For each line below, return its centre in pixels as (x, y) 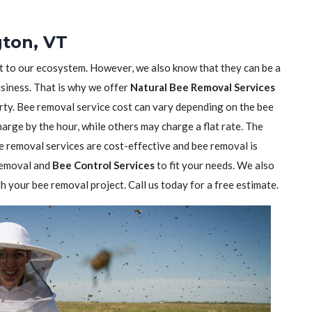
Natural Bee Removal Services (203, 87)
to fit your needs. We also (214, 165)
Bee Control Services (103, 165)
